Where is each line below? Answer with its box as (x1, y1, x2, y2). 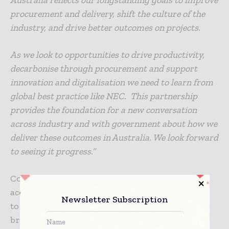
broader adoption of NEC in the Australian (10, 214, 189, 225)
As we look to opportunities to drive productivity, (10, 49, 204, 60)
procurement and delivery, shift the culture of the (10, 8, 205, 19)
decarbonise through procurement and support (10, 62, 197, 74)
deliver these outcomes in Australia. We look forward (10, 131, 218, 143)
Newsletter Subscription (61, 193, 168, 204)
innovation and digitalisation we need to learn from (10, 76, 213, 88)
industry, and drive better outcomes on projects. (10, 21, 200, 33)
